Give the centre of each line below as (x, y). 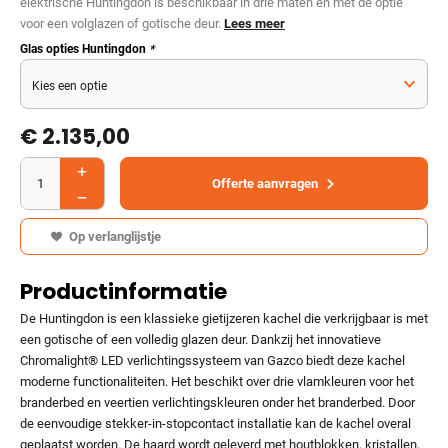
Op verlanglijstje (115, 236)
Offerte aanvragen (264, 184)
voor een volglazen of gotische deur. (122, 24)
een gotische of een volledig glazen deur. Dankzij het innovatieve (200, 340)
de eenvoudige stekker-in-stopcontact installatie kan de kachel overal (215, 424)
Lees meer (254, 24)
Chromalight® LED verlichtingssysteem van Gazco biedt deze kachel (212, 361)
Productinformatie (123, 292)
